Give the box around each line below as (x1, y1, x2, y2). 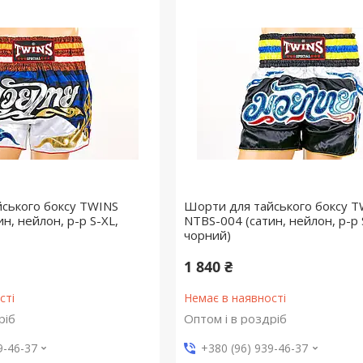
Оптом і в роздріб (183, 310, 287, 327)
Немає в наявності (183, 290, 286, 306)
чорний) (183, 227, 231, 244)
